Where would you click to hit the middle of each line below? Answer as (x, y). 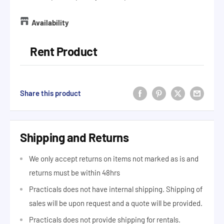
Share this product (50, 93)
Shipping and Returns (74, 137)
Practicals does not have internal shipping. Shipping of (116, 189)
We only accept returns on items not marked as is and (114, 158)
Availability (50, 22)
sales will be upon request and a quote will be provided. (116, 203)
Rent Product (64, 51)
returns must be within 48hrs (74, 172)
